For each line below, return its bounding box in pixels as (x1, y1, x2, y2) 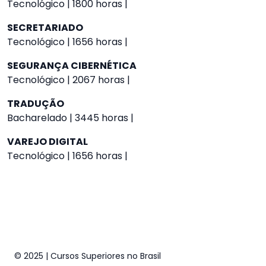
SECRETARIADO (7, 21, 83, 34)
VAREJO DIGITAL (7, 135, 88, 148)
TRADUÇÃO (7, 97, 64, 110)
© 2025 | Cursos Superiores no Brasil (14, 250, 161, 262)
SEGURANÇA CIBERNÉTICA (7, 59, 137, 72)
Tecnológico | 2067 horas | (7, 73, 130, 87)
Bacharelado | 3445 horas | (7, 111, 134, 125)
